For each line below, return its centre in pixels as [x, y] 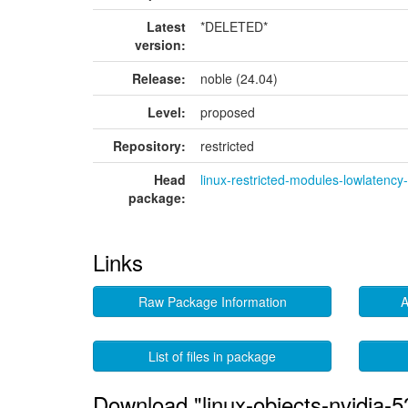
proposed [228, 112]
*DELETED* [234, 26]
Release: [159, 78]
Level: [167, 112]
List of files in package [213, 356]
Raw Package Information [212, 301]
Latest [166, 26]
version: [160, 45]
